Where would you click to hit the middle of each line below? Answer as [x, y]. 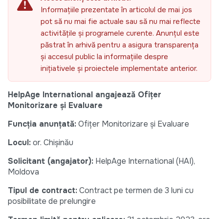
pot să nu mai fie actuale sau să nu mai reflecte [120, 22]
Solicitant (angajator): [51, 161]
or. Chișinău [52, 143]
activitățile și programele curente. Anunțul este [120, 33]
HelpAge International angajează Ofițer [85, 95]
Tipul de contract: [43, 191]
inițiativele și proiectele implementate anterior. [119, 69]
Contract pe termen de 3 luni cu [135, 191]
